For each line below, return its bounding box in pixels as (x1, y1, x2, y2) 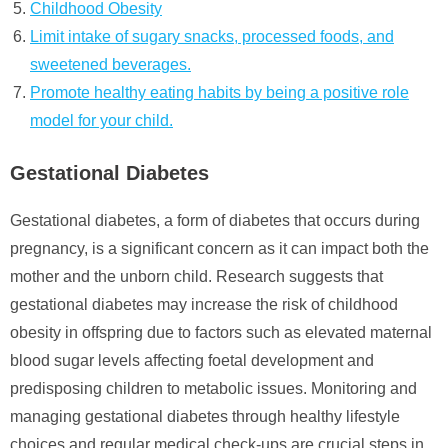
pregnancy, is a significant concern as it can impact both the (10, 239, 429, 257)
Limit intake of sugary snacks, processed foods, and (30, 27, 394, 45)
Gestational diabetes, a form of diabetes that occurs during (10, 211, 420, 229)
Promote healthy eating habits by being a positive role (30, 83, 409, 101)
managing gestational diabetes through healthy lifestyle (10, 407, 400, 425)
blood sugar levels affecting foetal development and (10, 351, 374, 369)
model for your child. (30, 111, 173, 129)
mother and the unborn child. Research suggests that (10, 267, 383, 285)
